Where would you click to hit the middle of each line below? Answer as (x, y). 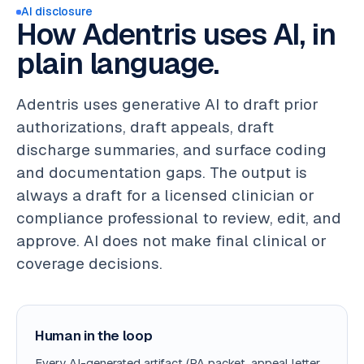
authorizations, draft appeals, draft (145, 127)
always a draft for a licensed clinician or (165, 195)
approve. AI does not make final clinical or (171, 241)
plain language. (117, 64)
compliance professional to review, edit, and (179, 218)
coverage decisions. (89, 264)
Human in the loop (94, 336)
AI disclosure (57, 11)
